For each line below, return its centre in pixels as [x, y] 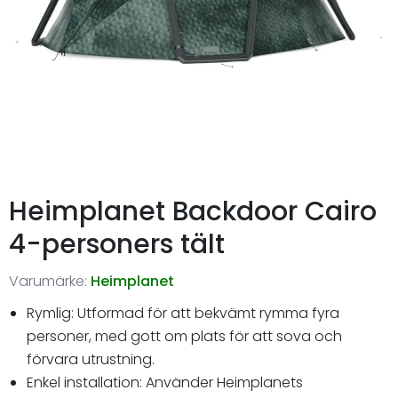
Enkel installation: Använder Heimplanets [165, 382]
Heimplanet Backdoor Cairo [193, 211]
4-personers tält [117, 244]
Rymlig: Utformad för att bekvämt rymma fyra [183, 313]
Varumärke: [48, 281]
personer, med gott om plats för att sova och [184, 336]
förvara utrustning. [91, 359]
